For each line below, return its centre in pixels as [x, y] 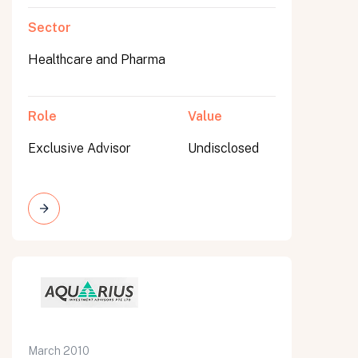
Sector [50, 28]
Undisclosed [223, 148]
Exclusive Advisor [80, 148]
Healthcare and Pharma [97, 60]
